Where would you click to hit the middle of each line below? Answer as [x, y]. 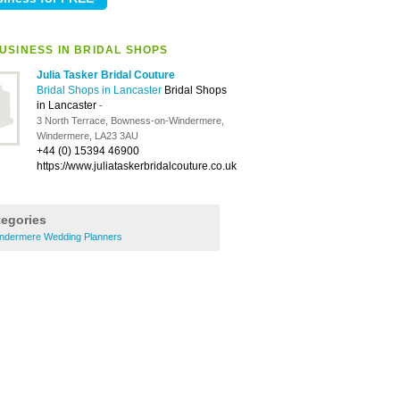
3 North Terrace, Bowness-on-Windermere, [130, 121]
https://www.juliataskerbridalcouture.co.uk [137, 166]
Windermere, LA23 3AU [87, 136]
